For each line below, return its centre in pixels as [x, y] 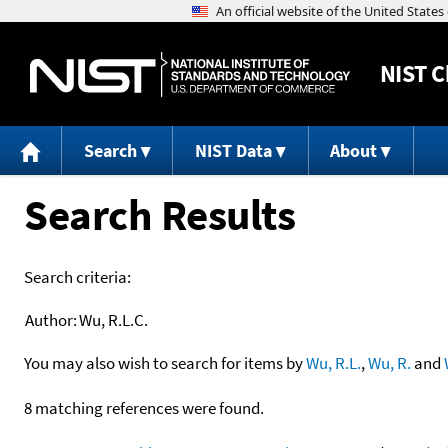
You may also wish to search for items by [165, 362]
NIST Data [233, 151]
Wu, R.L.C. [113, 319]
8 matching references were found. [144, 407]
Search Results [159, 214]
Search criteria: [77, 276]
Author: [51, 319]
